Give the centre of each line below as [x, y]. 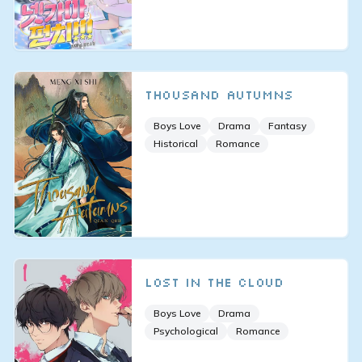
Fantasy [288, 125]
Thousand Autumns [219, 94]
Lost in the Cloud [214, 282]
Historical [176, 143]
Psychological [186, 331]
